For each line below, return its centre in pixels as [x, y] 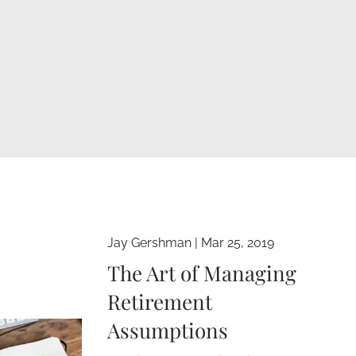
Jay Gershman [150, 242]
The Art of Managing [202, 273]
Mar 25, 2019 [238, 242]
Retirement [160, 301]
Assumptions [168, 330]
